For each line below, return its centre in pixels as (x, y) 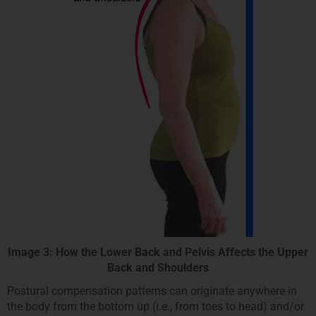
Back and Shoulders (158, 267)
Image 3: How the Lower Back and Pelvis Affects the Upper (158, 252)
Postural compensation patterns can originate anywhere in (152, 291)
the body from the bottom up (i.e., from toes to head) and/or (156, 307)
